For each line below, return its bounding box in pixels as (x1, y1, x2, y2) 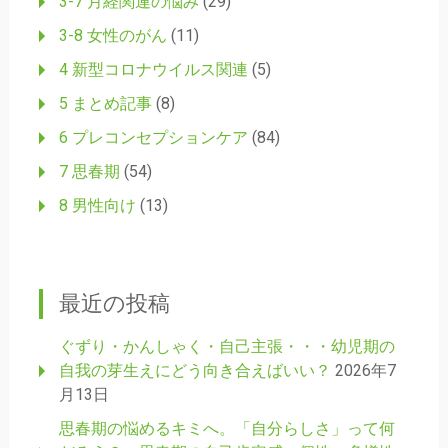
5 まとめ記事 (58, 94, 152, 114)
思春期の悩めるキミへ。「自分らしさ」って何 (58, 419, 395, 439)
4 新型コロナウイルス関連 (58, 60, 248, 80)
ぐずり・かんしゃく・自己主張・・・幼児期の (58, 337, 395, 357)
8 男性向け (58, 196, 136, 216)
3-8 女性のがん (58, 26, 167, 46)
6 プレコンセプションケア (58, 128, 248, 148)
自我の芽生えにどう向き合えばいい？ (58, 361, 331, 381)
